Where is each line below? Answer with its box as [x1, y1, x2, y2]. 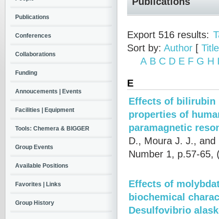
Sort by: [127, 42, 164, 53]
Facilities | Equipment [15, 107, 74, 113]
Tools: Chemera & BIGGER [15, 125, 89, 132]
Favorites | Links [15, 181, 61, 188]
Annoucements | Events [15, 88, 82, 95]
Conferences [15, 32, 51, 39]
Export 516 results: [127, 29, 209, 40]
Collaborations [15, 51, 56, 58]
